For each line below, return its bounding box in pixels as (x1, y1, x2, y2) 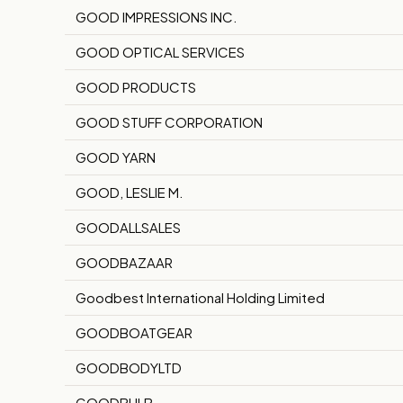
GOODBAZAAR (76, 254, 173, 272)
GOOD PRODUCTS (76, 78, 196, 96)
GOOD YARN (76, 148, 156, 166)
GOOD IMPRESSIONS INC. (76, 8, 237, 26)
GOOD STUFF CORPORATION (76, 113, 263, 131)
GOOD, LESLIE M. (76, 184, 184, 201)
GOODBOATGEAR (76, 324, 193, 342)
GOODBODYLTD (76, 359, 182, 377)
